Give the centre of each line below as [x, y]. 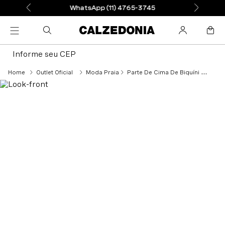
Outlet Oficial [54, 72]
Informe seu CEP [44, 54]
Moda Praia [102, 72]
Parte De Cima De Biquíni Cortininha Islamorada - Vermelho [164, 72]
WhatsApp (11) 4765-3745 [113, 8]
